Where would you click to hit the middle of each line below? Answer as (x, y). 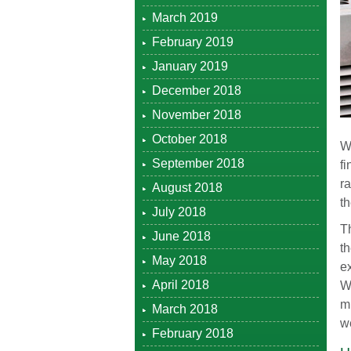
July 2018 (179, 212)
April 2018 (181, 285)
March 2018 (185, 309)
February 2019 (193, 42)
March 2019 (185, 18)
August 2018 (187, 188)
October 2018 (190, 139)
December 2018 (197, 90)
